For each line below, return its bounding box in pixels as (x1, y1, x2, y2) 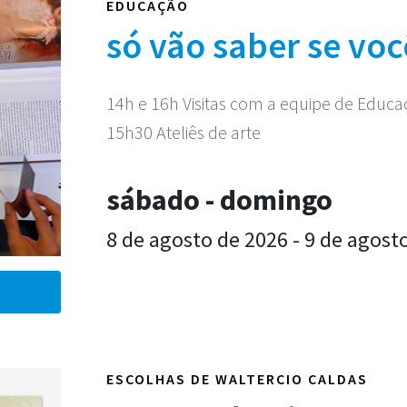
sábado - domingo (106, 182, 333, 218)
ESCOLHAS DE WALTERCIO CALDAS (106, 370, 368, 388)
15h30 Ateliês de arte (106, 121, 261, 144)
